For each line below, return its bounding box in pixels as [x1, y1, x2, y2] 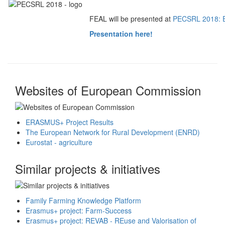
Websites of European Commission [15, 81, 201, 99]
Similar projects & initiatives [15, 160, 160, 177]
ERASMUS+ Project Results [26, 117, 114, 127]
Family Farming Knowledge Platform [26, 195, 141, 205]
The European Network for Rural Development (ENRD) [26, 127, 200, 137]
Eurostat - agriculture [26, 137, 92, 147]
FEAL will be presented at [89, 14, 173, 24]
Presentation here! [89, 29, 153, 39]
